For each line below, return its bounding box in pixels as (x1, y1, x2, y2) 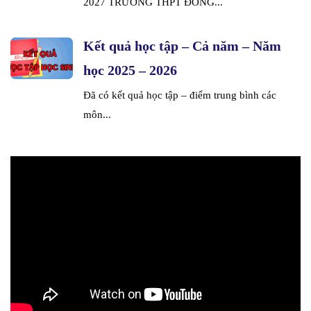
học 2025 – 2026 (83, 62, 177, 78)
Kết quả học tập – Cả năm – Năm (83, 38, 281, 54)
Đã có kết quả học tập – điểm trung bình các (83, 90, 276, 101)
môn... (83, 109, 111, 121)
